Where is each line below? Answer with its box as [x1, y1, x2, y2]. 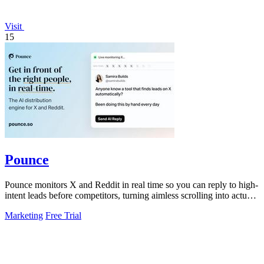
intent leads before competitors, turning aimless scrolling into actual [5, 190, 253, 201]
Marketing [5, 210, 43, 221]
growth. [5, 201, 34, 212]
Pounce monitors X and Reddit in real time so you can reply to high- [5, 180, 258, 190]
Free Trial [45, 210, 81, 221]
